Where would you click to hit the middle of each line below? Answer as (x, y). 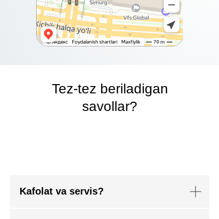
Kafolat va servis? (62, 191)
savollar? (110, 106)
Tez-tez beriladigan (110, 89)
